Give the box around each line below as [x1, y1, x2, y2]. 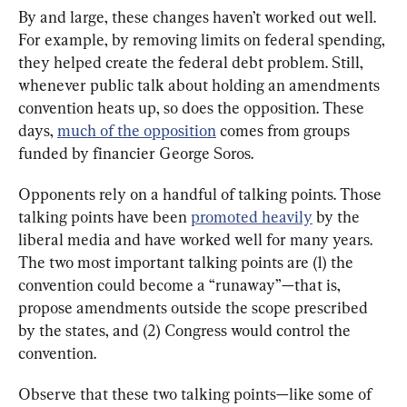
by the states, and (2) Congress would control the [18, 321, 354, 340]
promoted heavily [191, 207, 313, 226]
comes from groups [216, 121, 353, 140]
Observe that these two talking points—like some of [18, 384, 375, 403]
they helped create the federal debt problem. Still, [18, 53, 367, 72]
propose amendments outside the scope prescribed [18, 298, 372, 317]
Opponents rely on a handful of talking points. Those [18, 184, 385, 203]
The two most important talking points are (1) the [18, 253, 357, 272]
